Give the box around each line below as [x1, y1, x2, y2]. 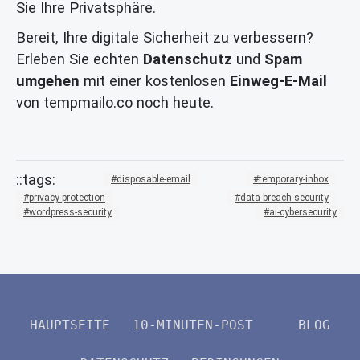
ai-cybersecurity [269, 206, 337, 218]
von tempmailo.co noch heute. [16, 93, 214, 111]
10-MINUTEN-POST [133, 317, 253, 333]
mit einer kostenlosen [80, 72, 230, 89]
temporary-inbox [259, 174, 329, 186]
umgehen [16, 72, 80, 89]
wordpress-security [29, 206, 112, 218]
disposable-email [117, 174, 190, 186]
